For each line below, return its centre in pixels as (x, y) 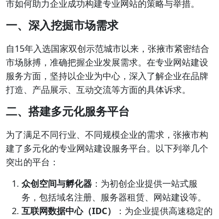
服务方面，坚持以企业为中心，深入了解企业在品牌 (107, 76)
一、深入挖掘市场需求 (62, 25)
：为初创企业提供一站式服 (145, 183)
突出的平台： (32, 162)
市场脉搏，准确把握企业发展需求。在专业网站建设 (107, 62)
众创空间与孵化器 (57, 183)
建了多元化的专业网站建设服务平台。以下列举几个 (107, 148)
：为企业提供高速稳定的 (164, 211)
